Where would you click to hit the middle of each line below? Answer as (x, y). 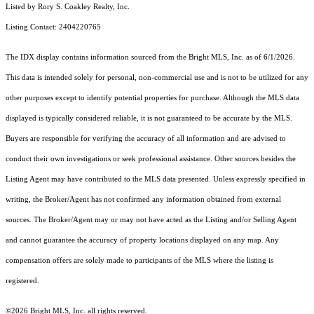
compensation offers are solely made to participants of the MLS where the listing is (139, 261)
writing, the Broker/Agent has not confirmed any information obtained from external (143, 200)
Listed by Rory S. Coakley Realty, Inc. (68, 7)
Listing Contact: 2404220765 (54, 27)
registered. (22, 281)
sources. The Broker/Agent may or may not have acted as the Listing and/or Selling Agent (151, 220)
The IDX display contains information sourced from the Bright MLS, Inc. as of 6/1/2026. (150, 57)
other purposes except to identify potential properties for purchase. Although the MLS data (152, 98)
